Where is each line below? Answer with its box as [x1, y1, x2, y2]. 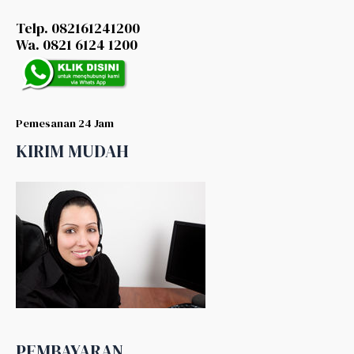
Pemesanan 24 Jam [16, 115, 114, 131]
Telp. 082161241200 [16, 18, 140, 39]
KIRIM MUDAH [16, 138, 129, 163]
